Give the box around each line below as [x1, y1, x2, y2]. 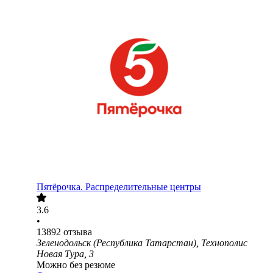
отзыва [63, 227, 92, 238]
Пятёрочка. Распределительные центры [37, 182, 201, 193]
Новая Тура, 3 [37, 249, 94, 260]
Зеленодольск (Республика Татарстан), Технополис [37, 238, 247, 249]
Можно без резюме [37, 260, 115, 271]
